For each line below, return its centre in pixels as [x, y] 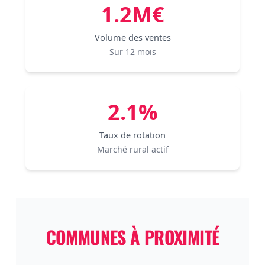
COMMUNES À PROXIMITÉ [132, 237]
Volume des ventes [132, 37]
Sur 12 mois [132, 52]
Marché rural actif [132, 149]
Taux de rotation [132, 135]
